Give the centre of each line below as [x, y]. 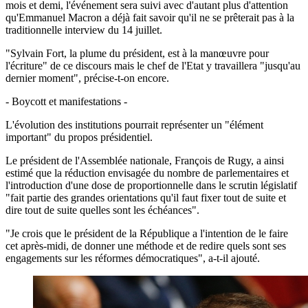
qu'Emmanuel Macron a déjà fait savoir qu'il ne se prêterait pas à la [150, 17]
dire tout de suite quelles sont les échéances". [102, 210]
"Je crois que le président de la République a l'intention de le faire [147, 233]
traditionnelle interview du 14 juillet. [84, 30]
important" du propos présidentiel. [79, 137]
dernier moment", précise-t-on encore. [87, 78]
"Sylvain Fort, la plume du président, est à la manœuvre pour [137, 53]
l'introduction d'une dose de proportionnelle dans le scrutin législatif [151, 185]
